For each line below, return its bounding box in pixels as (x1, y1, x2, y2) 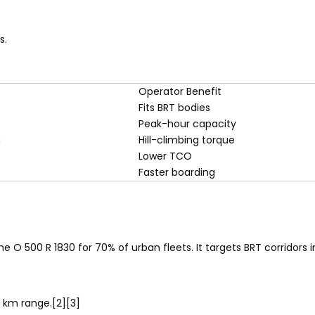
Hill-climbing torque (139, 133, 235, 147)
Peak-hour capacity (139, 117, 236, 131)
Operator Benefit (139, 84, 221, 98)
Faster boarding (139, 165, 215, 179)
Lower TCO (139, 149, 192, 163)
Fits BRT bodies (139, 101, 210, 115)
